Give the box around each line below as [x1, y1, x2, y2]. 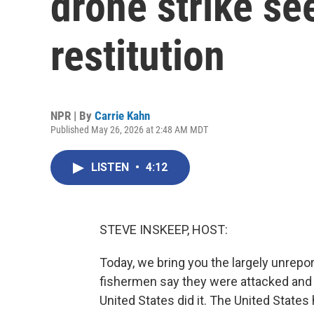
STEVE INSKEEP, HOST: [100, 222, 228, 237]
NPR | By [50, 109, 95, 123]
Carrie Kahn [95, 109, 150, 123]
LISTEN [91, 161, 132, 174]
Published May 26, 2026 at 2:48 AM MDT [50, 124, 208, 135]
